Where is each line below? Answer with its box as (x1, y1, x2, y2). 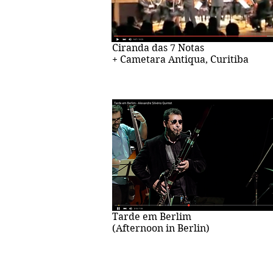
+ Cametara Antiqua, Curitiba (112, 53, 249, 65)
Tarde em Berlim (112, 210, 191, 222)
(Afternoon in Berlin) (112, 222, 210, 234)
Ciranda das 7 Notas (112, 41, 204, 54)
